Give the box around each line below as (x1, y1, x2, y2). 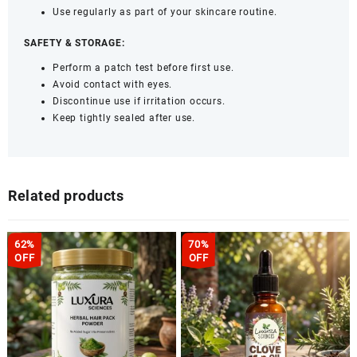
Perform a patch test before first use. (53, 62, 234, 74)
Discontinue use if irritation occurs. (53, 96, 226, 108)
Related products (8, 187, 124, 205)
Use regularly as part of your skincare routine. (53, 6, 277, 18)
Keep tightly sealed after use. (53, 112, 195, 124)
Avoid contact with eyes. (53, 79, 173, 91)
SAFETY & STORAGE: (24, 37, 125, 49)
